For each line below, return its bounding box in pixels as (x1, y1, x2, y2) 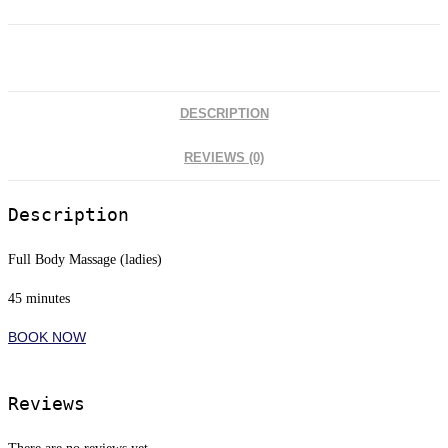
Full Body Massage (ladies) (8, 252, 162, 267)
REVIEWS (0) (184, 151, 264, 165)
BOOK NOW (8, 329, 86, 345)
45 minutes (8, 291, 70, 306)
